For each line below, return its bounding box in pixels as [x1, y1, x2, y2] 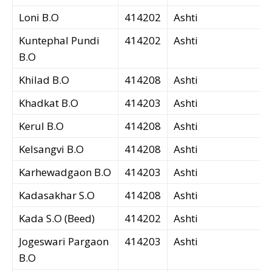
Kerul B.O [19, 119, 64, 134]
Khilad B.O [19, 73, 69, 87]
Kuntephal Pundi [19, 33, 100, 48]
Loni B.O [19, 10, 59, 25]
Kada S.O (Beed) [19, 211, 95, 226]
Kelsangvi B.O [19, 142, 84, 157]
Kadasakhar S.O [19, 188, 95, 203]
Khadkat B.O [19, 96, 78, 110]
